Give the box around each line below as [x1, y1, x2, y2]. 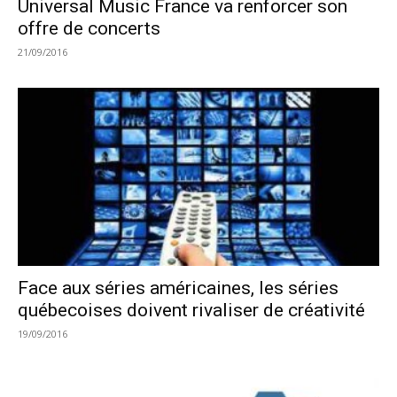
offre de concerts [18, 17, 160, 39]
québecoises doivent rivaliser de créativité [18, 300, 365, 322]
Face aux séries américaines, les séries [18, 277, 339, 300]
